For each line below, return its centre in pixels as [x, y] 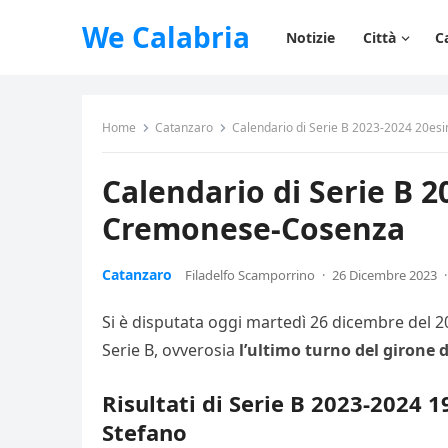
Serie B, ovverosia [170, 350]
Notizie [310, 37]
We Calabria [166, 37]
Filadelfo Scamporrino [250, 275]
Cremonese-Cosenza [253, 228]
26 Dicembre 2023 [384, 275]
